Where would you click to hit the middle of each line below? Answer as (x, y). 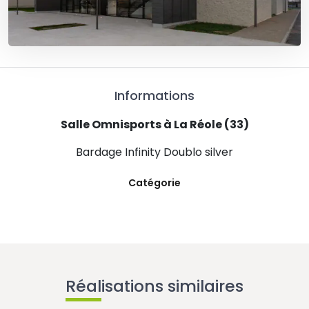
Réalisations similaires (154, 286)
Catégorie (154, 183)
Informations (154, 96)
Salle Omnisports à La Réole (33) (154, 125)
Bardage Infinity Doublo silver (154, 152)
